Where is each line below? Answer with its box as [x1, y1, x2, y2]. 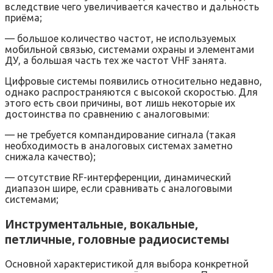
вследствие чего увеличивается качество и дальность [5, 1, 259, 13]
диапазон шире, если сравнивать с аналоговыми [5, 183, 232, 194]
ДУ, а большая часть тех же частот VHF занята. [5, 55, 226, 66]
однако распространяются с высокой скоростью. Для [5, 87, 258, 98]
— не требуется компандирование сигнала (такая [5, 129, 236, 141]
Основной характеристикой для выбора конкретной [5, 258, 249, 269]
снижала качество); [5, 151, 96, 163]
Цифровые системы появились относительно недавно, [5, 76, 262, 87]
